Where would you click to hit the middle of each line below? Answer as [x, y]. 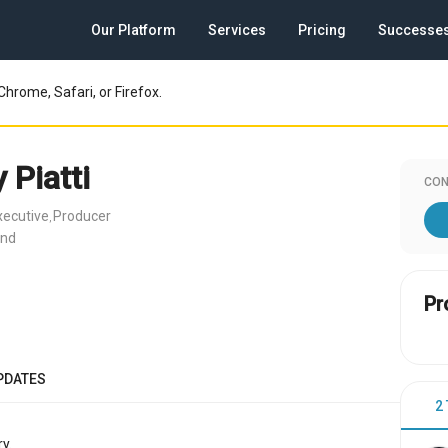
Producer [82, 216]
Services [237, 30]
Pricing [322, 30]
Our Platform [133, 30]
